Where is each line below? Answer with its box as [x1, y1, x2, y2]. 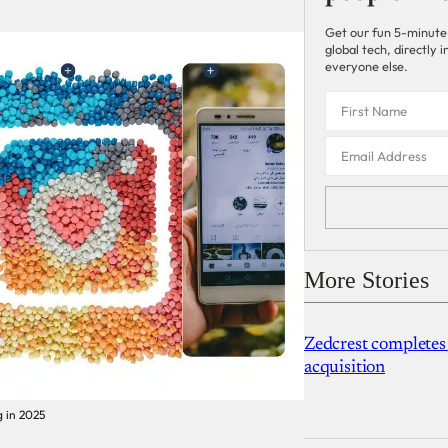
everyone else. [325, 58, 408, 75]
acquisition [304, 358, 386, 377]
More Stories [304, 266, 429, 293]
